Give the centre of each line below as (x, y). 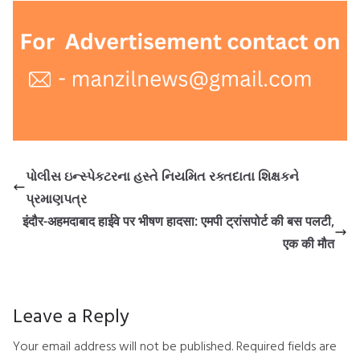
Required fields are (286, 346)
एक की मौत (309, 244)
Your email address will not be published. (123, 346)
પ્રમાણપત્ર (56, 199)
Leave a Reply (71, 315)
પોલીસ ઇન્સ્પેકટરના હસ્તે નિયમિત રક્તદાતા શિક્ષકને (162, 176)
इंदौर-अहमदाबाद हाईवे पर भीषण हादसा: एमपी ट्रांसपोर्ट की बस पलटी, (178, 221)
